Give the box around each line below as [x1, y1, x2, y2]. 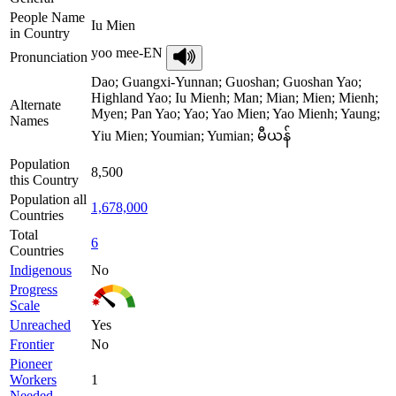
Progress [10, 281, 57, 297]
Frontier [10, 336, 54, 352]
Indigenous [10, 262, 72, 278]
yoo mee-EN [91, 44, 166, 60]
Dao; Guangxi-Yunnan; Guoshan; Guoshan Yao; [91, 73, 362, 89]
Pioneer [10, 355, 52, 371]
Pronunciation [10, 49, 88, 65]
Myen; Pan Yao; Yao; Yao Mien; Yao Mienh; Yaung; [91, 105, 380, 121]
